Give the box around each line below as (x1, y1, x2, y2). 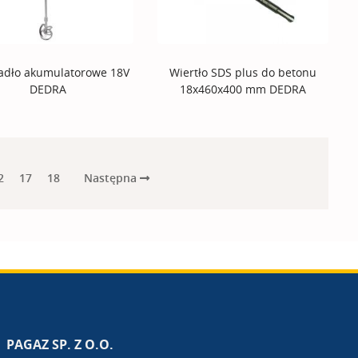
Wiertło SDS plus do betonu (169, 65, 317, 81)
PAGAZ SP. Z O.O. (6, 336, 113, 354)
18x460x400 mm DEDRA (180, 82, 307, 97)
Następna (83, 169, 140, 185)
